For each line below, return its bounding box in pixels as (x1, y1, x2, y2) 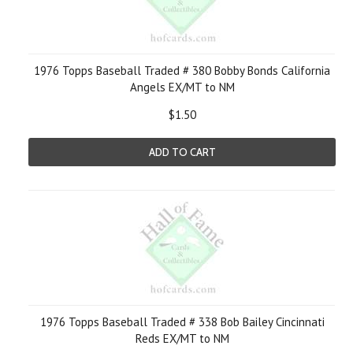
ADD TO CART (148, 146, 216, 158)
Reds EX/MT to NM (135, 331, 229, 346)
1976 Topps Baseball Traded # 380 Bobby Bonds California (34, 63, 330, 78)
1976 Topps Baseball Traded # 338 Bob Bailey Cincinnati (39, 314, 325, 329)
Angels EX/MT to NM (129, 80, 235, 95)
